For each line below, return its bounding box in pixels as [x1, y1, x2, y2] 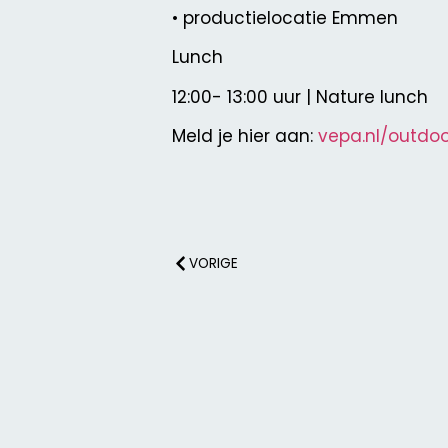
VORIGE [189, 253, 238, 273]
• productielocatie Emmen [172, 6, 398, 31]
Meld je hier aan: [172, 124, 318, 149]
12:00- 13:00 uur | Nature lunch [172, 84, 428, 109]
